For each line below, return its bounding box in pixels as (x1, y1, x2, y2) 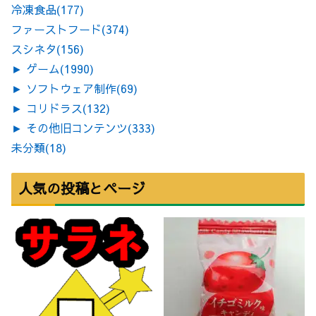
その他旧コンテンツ (26, 119, 128, 135)
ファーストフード (11, 20, 102, 37)
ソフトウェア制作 (26, 80, 116, 96)
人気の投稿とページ (18, 178, 145, 198)
